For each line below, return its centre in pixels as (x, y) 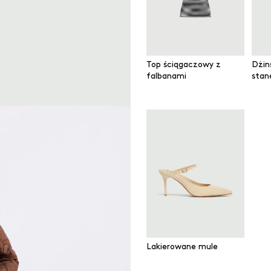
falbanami (166, 76)
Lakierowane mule (182, 246)
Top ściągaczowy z (184, 64)
